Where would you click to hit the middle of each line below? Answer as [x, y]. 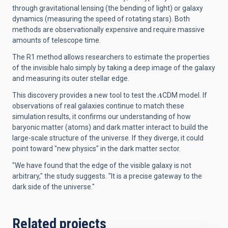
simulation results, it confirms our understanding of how [102, 117]
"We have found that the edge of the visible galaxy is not [102, 165]
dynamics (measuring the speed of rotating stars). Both [101, 19]
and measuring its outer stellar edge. [71, 78]
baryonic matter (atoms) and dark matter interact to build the [110, 127]
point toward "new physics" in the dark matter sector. [96, 149]
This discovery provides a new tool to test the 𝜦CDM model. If [110, 95]
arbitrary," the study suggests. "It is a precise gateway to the [107, 176]
